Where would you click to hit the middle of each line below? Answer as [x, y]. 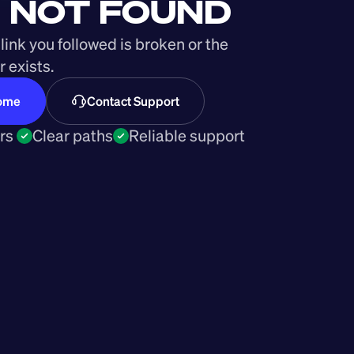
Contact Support [133, 101]
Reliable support [187, 136]
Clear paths [73, 136]
